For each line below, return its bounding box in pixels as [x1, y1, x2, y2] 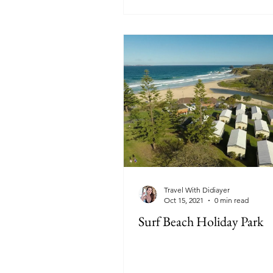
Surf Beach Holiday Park [138, 213, 263, 230]
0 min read [214, 196, 249, 205]
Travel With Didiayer [164, 185, 230, 194]
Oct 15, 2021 [164, 196, 204, 205]
